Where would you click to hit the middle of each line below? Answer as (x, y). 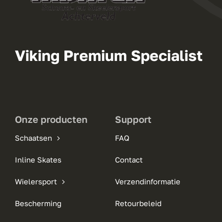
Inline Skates (38, 160)
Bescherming (38, 203)
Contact (129, 160)
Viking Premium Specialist (109, 56)
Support (133, 119)
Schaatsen (33, 138)
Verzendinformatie (147, 182)
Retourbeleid (138, 203)
